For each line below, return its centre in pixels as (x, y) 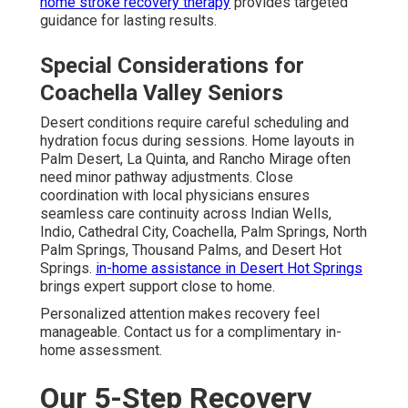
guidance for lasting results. (128, 21)
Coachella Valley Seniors (162, 93)
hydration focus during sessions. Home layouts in (197, 141)
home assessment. (101, 351)
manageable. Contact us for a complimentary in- (191, 332)
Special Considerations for (172, 66)
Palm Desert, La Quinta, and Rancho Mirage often (195, 159)
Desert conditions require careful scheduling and (194, 123)
